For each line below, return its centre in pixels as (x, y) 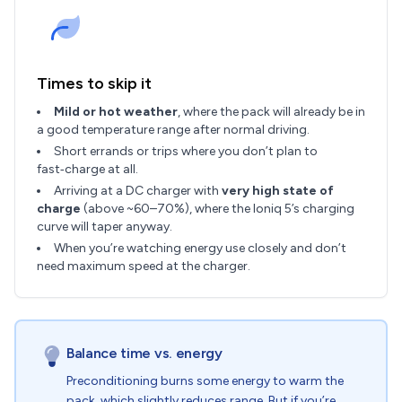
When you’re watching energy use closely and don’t (200, 248)
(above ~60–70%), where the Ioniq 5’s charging (218, 209)
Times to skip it (94, 83)
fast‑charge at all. (87, 169)
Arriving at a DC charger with (138, 191)
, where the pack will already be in (271, 112)
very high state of (278, 191)
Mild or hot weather (116, 112)
